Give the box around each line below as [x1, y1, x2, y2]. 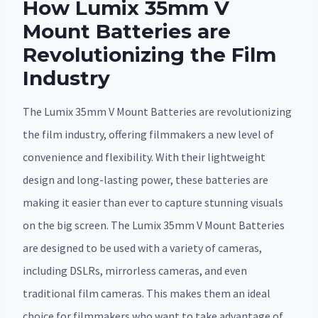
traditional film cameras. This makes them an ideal [23, 286, 270, 301]
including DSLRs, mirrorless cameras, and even [23, 263, 247, 278]
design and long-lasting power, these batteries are [23, 172, 268, 187]
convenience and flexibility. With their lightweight [23, 150, 265, 165]
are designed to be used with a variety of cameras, [23, 241, 262, 256]
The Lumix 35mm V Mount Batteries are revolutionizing [23, 104, 292, 119]
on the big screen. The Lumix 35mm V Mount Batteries [23, 218, 285, 233]
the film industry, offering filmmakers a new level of [23, 127, 274, 142]
